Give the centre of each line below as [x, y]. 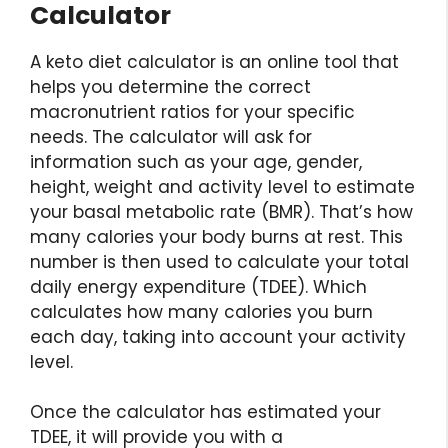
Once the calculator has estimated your [205, 412]
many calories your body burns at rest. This [216, 236]
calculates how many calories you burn [201, 311]
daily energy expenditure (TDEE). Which [198, 286]
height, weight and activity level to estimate [222, 186]
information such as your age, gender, [196, 161]
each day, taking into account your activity [218, 336]
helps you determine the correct [170, 86]
